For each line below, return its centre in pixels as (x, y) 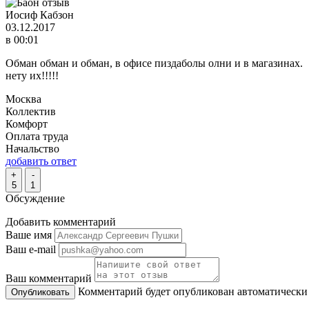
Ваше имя (29, 235)
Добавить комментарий (61, 221)
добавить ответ (41, 161)
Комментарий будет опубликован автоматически (193, 291)
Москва (23, 99)
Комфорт (27, 123)
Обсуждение (35, 198)
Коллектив (31, 111)
